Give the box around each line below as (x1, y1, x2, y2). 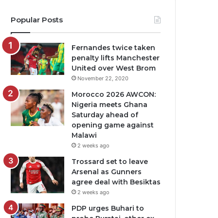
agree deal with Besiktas (72, 178, 161, 186)
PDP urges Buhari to (72, 204, 145, 213)
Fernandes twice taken (72, 43, 156, 52)
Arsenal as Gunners (72, 167, 142, 176)
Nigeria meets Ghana (72, 100, 148, 109)
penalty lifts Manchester (72, 54, 160, 62)
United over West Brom (72, 64, 156, 73)
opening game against (72, 121, 154, 129)
